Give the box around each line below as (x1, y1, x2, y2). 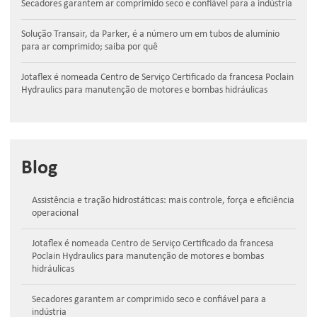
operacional (32, 208, 79, 219)
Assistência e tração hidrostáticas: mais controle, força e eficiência (32, 195, 294, 206)
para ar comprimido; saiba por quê (21, 42, 158, 52)
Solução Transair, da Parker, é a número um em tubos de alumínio (21, 29, 279, 40)
